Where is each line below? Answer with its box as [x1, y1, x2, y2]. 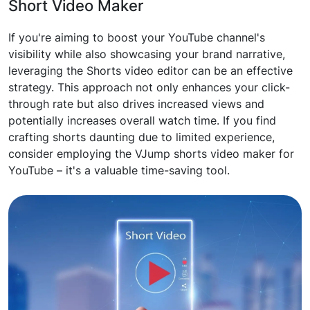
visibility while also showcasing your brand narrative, [8, 47, 285, 61]
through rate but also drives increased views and [8, 97, 264, 111]
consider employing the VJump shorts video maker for [8, 147, 294, 161]
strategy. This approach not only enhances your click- [8, 80, 290, 94]
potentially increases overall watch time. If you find [8, 113, 276, 127]
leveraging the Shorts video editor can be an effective [8, 64, 293, 77]
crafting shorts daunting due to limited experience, [8, 130, 275, 144]
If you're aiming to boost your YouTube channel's [8, 30, 265, 44]
